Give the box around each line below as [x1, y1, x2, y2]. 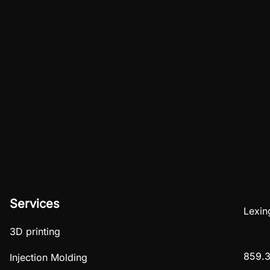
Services [10, 196, 60, 211]
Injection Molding [10, 251, 88, 263]
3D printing [10, 225, 61, 237]
